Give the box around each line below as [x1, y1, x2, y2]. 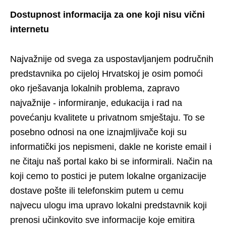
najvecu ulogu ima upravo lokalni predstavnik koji [10, 200, 207, 210]
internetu [10, 24, 49, 34]
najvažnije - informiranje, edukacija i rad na [10, 98, 182, 108]
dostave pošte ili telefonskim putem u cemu [10, 186, 184, 196]
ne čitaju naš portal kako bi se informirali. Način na [10, 156, 212, 166]
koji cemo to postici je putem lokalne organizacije [10, 171, 206, 181]
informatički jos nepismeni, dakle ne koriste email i [10, 142, 211, 152]
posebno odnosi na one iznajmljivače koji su [10, 127, 187, 137]
